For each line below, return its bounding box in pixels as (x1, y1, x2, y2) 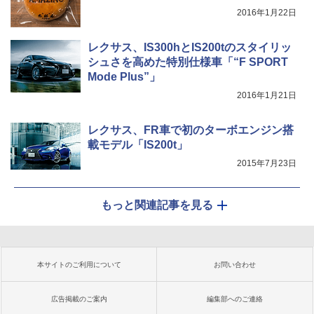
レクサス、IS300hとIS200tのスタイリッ (88, 41, 292, 53)
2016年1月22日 (237, 7, 296, 18)
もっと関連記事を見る (101, 198, 213, 211)
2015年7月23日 (237, 158, 296, 168)
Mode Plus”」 (88, 70, 161, 83)
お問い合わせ (214, 260, 256, 268)
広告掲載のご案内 (51, 294, 107, 303)
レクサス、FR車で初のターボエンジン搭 (88, 123, 294, 136)
